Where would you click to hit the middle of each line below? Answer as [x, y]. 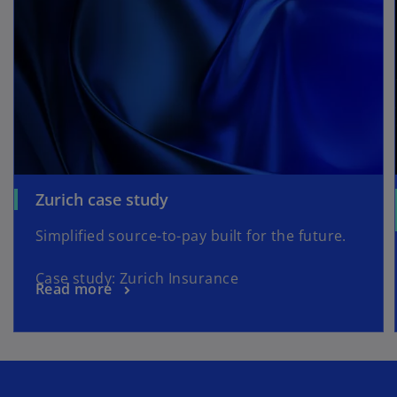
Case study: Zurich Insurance [136, 278]
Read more [74, 288]
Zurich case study [101, 199]
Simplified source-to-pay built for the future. [191, 235]
